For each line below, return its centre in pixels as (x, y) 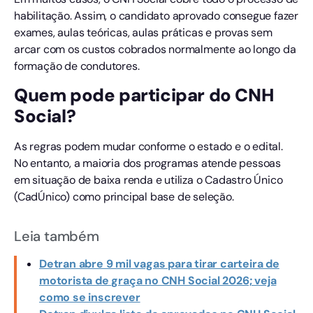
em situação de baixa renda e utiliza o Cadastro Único (148, 180)
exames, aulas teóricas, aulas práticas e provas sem (143, 33)
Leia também (57, 236)
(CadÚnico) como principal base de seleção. (124, 196)
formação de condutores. (77, 66)
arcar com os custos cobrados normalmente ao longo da (155, 50)
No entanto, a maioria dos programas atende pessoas (147, 163)
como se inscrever (90, 297)
